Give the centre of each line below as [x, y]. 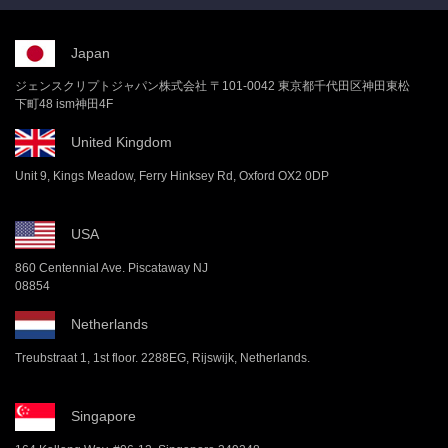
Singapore [103, 415]
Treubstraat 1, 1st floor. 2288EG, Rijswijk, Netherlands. [162, 357]
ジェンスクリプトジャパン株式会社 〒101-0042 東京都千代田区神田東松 [212, 86]
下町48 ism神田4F [64, 104]
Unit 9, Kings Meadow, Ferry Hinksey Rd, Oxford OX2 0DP [172, 175]
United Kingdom [121, 141]
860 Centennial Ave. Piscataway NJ [111, 267]
